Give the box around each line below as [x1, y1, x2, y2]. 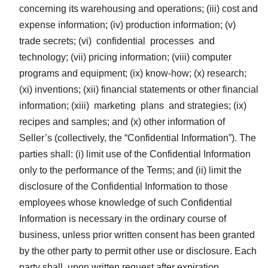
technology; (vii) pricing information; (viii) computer [19, 51, 232, 62]
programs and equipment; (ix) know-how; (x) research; [19, 68, 246, 78]
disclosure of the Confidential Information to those [19, 181, 228, 191]
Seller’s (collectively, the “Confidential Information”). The [19, 132, 256, 143]
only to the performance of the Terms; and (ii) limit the [19, 165, 242, 175]
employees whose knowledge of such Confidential [19, 197, 232, 208]
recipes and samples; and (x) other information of [19, 116, 225, 127]
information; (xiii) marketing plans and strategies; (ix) [19, 100, 246, 111]
